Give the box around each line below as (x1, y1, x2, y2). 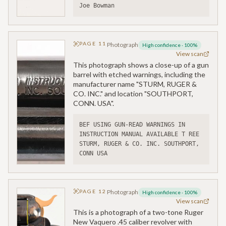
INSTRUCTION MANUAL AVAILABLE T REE (79, 130, 199, 138)
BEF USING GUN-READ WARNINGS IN (79, 121, 185, 128)
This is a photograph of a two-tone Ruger (73, 208, 203, 217)
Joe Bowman (79, 2, 115, 10)
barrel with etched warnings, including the (73, 70, 205, 79)
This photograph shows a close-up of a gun (73, 60, 209, 69)
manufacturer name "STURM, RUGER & (73, 79, 197, 88)
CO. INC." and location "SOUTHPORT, (73, 89, 193, 98)
